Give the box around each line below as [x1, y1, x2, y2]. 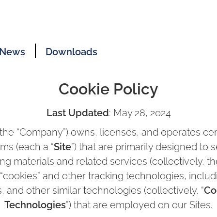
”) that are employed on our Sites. [66, 199, 213, 211]
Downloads [46, 46, 97, 58]
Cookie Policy [59, 80, 158, 98]
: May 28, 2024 [108, 107, 171, 119]
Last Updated [46, 107, 109, 119]
